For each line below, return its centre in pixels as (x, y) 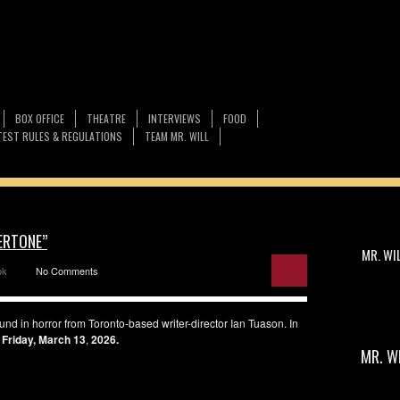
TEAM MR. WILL (177, 136)
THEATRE (106, 118)
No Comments (67, 271)
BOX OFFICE (40, 118)
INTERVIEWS (175, 118)
